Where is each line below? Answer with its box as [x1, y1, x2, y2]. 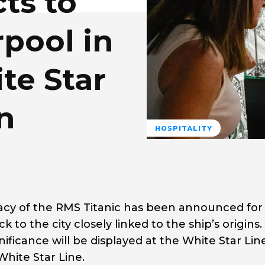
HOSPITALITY [155, 122, 212, 134]
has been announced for [121, 201, 263, 215]
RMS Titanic [56, 201, 121, 215]
